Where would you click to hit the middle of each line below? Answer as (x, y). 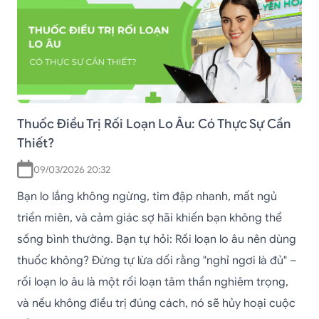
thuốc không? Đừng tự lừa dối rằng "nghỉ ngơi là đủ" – (157, 261)
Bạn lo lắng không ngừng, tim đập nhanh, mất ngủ (147, 197)
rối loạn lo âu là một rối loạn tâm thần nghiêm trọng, (153, 282)
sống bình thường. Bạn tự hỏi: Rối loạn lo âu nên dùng (157, 240)
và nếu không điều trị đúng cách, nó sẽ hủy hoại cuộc (156, 304)
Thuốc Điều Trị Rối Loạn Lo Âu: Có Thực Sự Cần (154, 124)
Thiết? (36, 143)
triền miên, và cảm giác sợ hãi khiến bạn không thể (150, 218)
